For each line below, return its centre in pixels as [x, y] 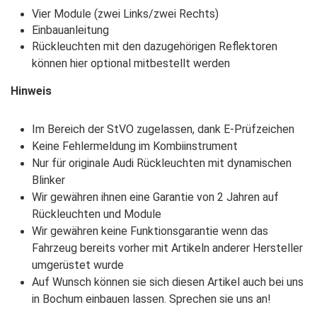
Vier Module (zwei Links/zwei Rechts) [125, 13]
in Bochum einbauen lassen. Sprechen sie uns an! [151, 299]
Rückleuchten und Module [97, 214]
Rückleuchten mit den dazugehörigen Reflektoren [155, 46]
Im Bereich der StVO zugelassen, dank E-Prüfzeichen [163, 129]
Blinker [48, 180]
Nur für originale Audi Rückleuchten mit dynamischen [162, 163]
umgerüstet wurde [78, 265]
